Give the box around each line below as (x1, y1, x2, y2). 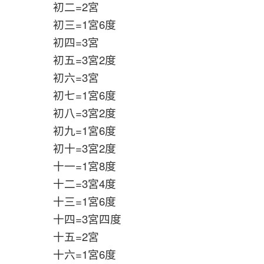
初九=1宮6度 (18, 123, 134, 138)
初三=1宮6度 (18, 16, 140, 32)
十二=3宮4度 (18, 176, 134, 192)
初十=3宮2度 (18, 140, 116, 156)
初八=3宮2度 (18, 105, 140, 121)
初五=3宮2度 (18, 52, 122, 68)
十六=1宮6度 (18, 246, 134, 262)
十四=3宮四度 (18, 211, 139, 227)
